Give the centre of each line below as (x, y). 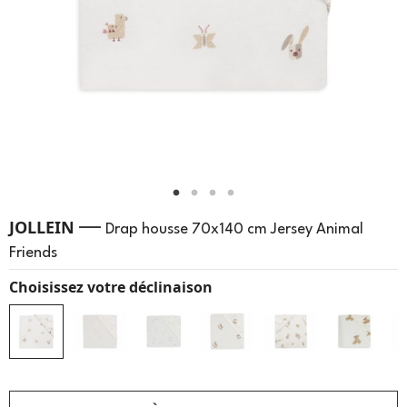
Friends (33, 253)
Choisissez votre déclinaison (111, 287)
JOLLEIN (42, 227)
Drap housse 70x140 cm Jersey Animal (234, 229)
